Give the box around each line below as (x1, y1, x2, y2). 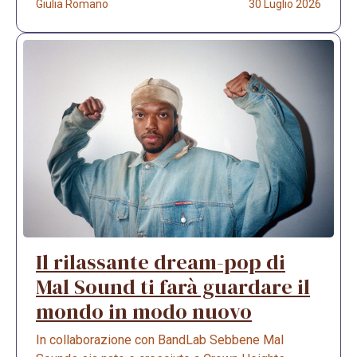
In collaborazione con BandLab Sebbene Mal (36, 332, 284, 348)
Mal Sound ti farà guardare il (36, 273, 310, 302)
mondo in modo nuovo (36, 297, 252, 327)
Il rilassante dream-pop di (36, 248, 285, 277)
